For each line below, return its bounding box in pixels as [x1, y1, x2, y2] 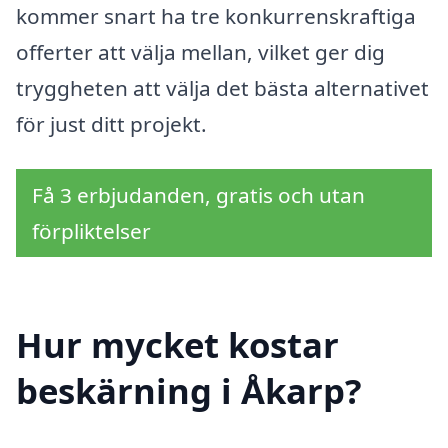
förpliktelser [32, 217, 151, 246]
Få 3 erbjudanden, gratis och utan [32, 181, 365, 210]
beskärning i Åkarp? [16, 367, 362, 415]
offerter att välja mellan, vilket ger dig [16, 37, 385, 66]
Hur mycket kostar [16, 321, 339, 369]
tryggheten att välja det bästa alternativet [16, 73, 429, 102]
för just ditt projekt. [16, 109, 207, 138]
